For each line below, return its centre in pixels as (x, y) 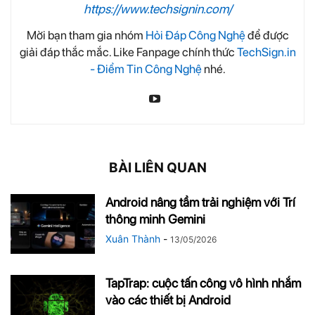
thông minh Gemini (155, 219)
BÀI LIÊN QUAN (157, 167)
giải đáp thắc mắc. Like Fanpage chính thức (128, 52)
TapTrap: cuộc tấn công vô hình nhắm (203, 283)
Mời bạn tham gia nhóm (86, 35)
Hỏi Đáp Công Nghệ (195, 35)
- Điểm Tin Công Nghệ (146, 69)
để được (267, 35)
